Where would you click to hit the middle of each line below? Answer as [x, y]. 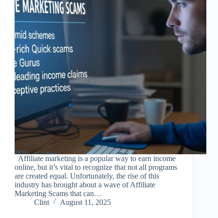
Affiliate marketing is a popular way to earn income [95, 159]
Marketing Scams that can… [58, 194]
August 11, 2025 [85, 202]
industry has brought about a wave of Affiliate [85, 185]
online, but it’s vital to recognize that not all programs [96, 167]
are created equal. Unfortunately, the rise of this [87, 176]
